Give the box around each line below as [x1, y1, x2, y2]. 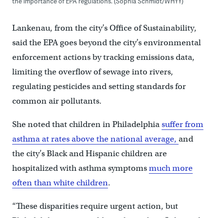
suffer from [161, 119, 203, 129]
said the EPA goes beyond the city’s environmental [12, 37, 201, 48]
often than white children [12, 177, 108, 188]
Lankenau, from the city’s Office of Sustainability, [12, 22, 197, 33]
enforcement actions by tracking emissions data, [12, 52, 195, 62]
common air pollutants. [12, 95, 102, 106]
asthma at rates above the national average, [12, 133, 179, 144]
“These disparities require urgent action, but [12, 200, 178, 211]
